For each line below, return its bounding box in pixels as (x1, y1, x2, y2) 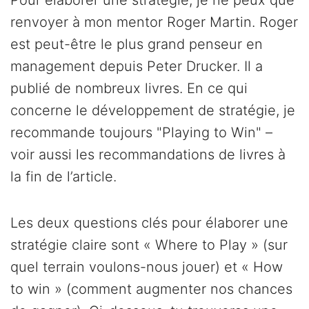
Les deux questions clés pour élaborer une (10, 215, 288, 232)
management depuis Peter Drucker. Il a (10, 58, 263, 75)
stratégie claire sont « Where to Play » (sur (10, 237, 288, 254)
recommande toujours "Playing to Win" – (10, 124, 272, 141)
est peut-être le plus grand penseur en (10, 36, 263, 53)
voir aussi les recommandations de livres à (10, 146, 286, 163)
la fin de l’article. (10, 168, 117, 186)
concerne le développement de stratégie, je (10, 102, 295, 119)
